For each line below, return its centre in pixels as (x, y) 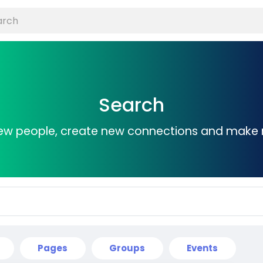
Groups (127, 248)
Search (131, 105)
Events (203, 248)
